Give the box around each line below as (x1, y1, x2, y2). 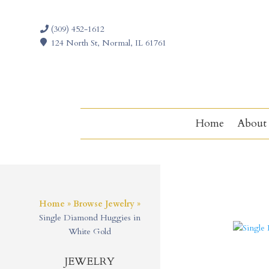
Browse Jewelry (73, 198, 134, 210)
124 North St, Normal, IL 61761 (50, 37, 166, 49)
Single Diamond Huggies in (38, 211, 141, 223)
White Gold (68, 225, 111, 237)
